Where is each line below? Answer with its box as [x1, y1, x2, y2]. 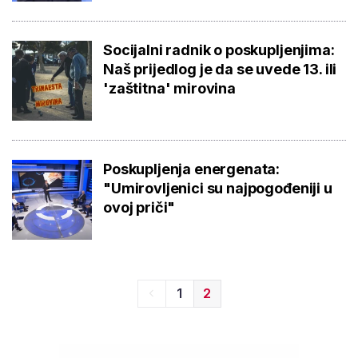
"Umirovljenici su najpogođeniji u [103, 179, 332, 197]
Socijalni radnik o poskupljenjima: [103, 41, 335, 58]
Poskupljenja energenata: [103, 160, 280, 177]
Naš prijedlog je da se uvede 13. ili [103, 60, 337, 78]
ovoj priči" [103, 198, 176, 216]
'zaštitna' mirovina [103, 79, 236, 97]
